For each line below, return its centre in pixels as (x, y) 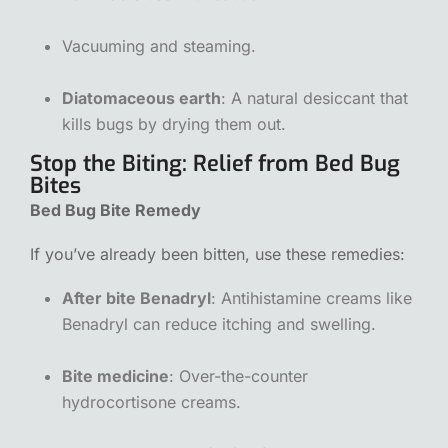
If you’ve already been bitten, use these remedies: (217, 253)
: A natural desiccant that (314, 97)
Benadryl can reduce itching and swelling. (219, 323)
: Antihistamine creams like (311, 297)
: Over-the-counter (238, 375)
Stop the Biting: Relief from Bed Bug (215, 163)
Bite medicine (115, 375)
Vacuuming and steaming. (159, 45)
